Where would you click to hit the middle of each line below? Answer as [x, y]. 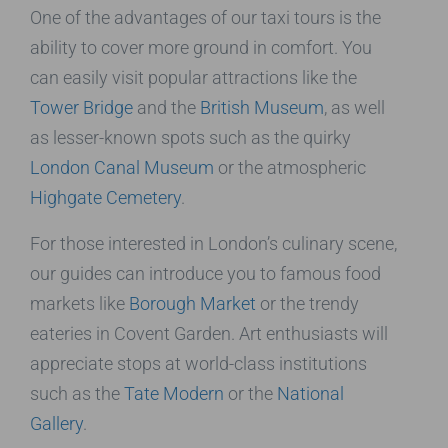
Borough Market [192, 303]
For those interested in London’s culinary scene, [213, 243]
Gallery [56, 423]
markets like [79, 303]
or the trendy [307, 303]
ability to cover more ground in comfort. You [201, 47]
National [310, 393]
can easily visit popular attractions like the [193, 77]
